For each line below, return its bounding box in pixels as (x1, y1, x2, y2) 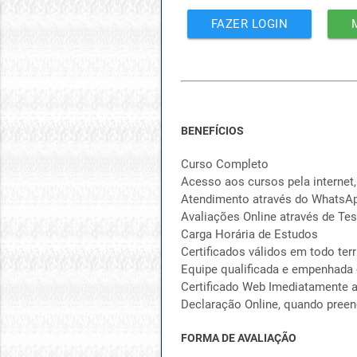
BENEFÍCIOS (180, 124, 244, 137)
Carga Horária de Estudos (180, 227, 318, 241)
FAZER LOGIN (210, 17, 288, 31)
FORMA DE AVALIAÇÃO (180, 331, 296, 344)
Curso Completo (180, 157, 269, 171)
